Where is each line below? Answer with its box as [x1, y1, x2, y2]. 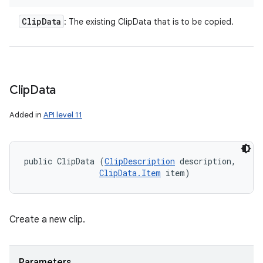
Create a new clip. [9, 214, 85, 225]
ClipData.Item [99, 167, 161, 178]
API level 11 [43, 110, 82, 120]
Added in [9, 110, 43, 120]
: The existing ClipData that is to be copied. [64, 16, 234, 27]
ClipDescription [104, 156, 175, 167]
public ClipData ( [24, 156, 104, 167]
